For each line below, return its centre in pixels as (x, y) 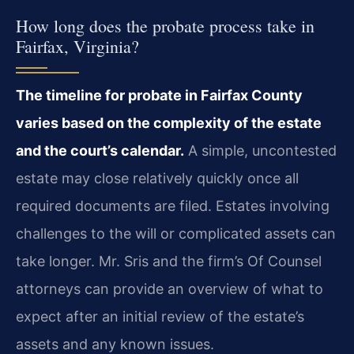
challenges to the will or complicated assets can (176, 233)
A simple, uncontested (260, 150)
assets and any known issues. (115, 344)
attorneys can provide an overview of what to (169, 288)
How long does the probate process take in (165, 25)
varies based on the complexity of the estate (169, 122)
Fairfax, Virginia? (77, 46)
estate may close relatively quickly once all (157, 178)
